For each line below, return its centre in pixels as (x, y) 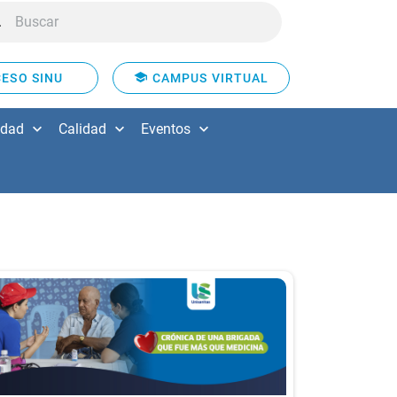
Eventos (166, 129)
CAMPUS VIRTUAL (209, 78)
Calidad (82, 129)
